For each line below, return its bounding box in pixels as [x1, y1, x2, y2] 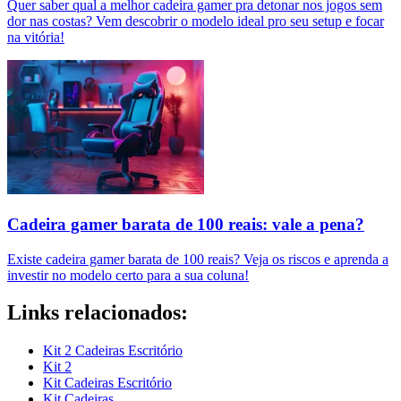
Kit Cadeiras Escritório [43, 375, 172, 391]
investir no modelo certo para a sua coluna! [7, 267, 249, 283]
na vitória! [7, 30, 64, 46]
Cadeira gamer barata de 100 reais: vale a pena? [7, 214, 364, 234]
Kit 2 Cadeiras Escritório [43, 343, 183, 359]
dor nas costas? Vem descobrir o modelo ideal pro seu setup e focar [7, 13, 384, 30]
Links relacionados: [7, 301, 188, 325]
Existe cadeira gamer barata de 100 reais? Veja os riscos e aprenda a [7, 251, 388, 267]
